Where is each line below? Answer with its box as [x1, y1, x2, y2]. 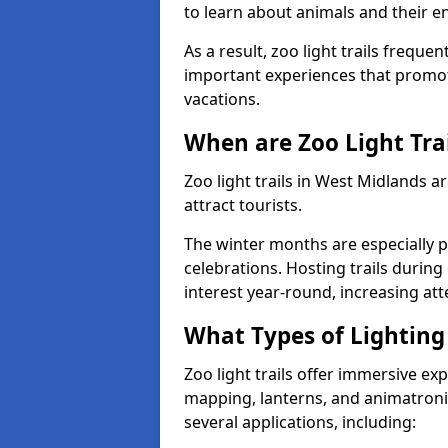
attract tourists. [184, 194, 302, 216]
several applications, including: [184, 411, 416, 433]
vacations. [184, 88, 260, 110]
